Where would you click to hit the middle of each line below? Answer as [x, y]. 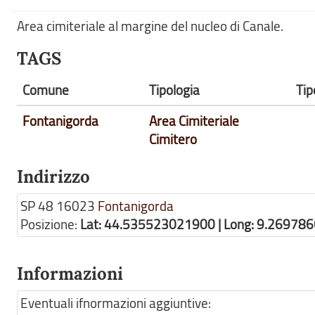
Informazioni [70, 274]
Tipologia [174, 90]
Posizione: [50, 224]
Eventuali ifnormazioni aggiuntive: [116, 303]
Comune [46, 90]
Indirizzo [53, 177]
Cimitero [173, 139]
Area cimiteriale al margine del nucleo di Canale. [150, 26]
